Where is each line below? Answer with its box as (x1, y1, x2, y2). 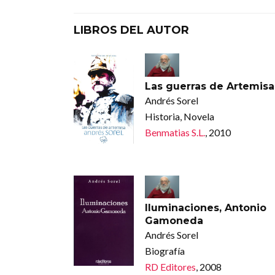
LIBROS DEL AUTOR (74, 23, 189, 37)
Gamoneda (144, 214, 203, 227)
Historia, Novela (144, 110, 214, 122)
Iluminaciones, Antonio (144, 201, 266, 214)
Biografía (144, 244, 185, 257)
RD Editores (144, 260, 196, 273)
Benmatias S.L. (144, 126, 205, 138)
